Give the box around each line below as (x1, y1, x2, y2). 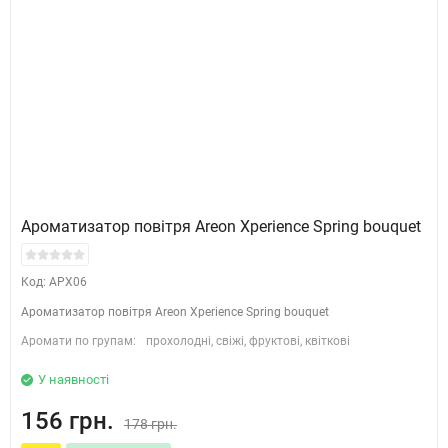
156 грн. (21, 407, 114, 435)
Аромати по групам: (21, 334, 136, 348)
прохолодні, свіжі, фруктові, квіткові (146, 334, 350, 348)
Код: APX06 (21, 275, 87, 289)
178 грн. (124, 416, 177, 432)
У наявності (38, 372, 109, 387)
